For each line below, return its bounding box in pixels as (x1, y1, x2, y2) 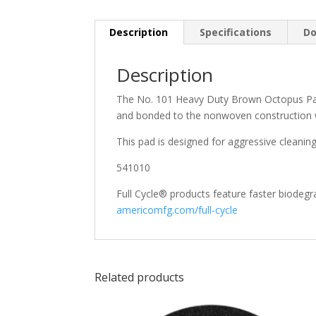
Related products (95, 269, 185, 285)
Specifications (200, 25, 272, 39)
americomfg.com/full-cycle (116, 203, 238, 217)
